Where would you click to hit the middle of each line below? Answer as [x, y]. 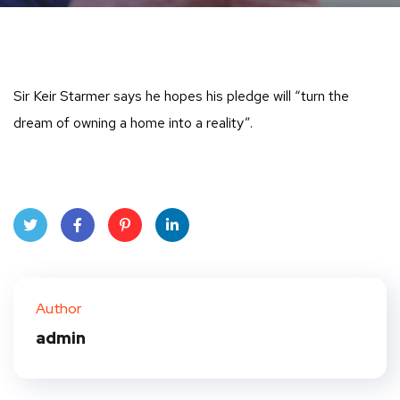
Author [58, 308]
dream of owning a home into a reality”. [133, 122]
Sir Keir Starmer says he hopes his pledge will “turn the [181, 96]
